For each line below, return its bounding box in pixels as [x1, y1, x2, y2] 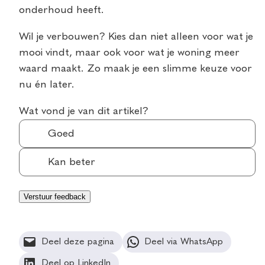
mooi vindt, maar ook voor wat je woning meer [19, 47, 240, 58]
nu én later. [19, 79, 75, 90]
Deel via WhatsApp [144, 237, 224, 247]
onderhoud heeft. [19, 4, 104, 15]
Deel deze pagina [41, 237, 114, 247]
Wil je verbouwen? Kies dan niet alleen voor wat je [19, 31, 253, 42]
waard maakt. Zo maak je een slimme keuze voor [19, 63, 252, 74]
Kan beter [48, 156, 95, 167]
